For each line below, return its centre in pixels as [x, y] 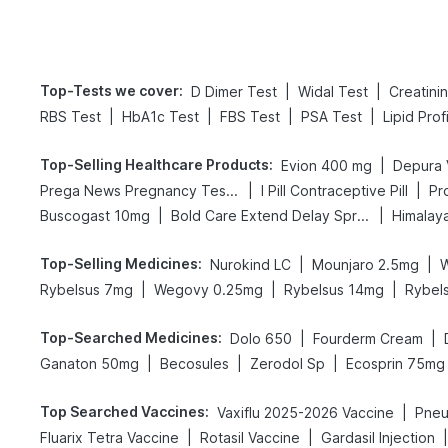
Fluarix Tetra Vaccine [109, 437]
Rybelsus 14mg [334, 289]
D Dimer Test [234, 91]
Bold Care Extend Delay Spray [363, 215]
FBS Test [250, 116]
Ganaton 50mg [89, 363]
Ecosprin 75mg [395, 363]
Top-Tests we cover [109, 90]
